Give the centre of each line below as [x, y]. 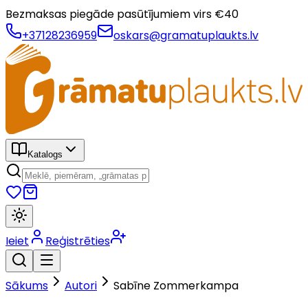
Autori [81, 285]
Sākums [27, 285]
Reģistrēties [78, 241]
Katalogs [45, 154]
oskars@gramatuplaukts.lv [186, 35]
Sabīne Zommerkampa [176, 285]
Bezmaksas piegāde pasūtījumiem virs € [115, 14]
